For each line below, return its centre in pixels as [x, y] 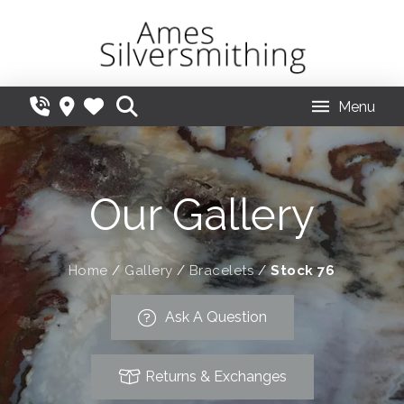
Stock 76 [303, 271]
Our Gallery [202, 215]
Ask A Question [216, 317]
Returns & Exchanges [216, 377]
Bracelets [221, 271]
